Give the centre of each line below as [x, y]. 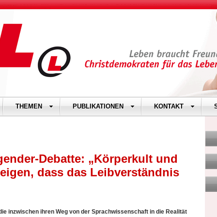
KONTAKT [169, 106]
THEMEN [29, 106]
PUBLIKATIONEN [98, 106]
